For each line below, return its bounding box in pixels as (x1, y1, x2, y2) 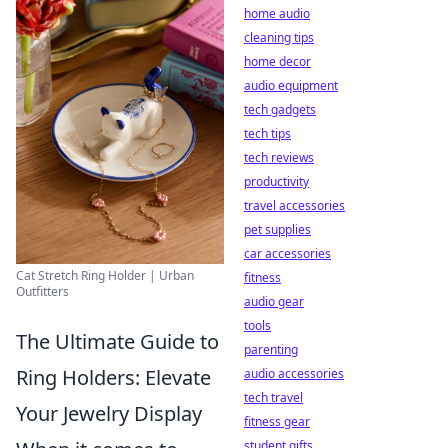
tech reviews (244, 149, 314, 166)
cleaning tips (244, 29, 314, 46)
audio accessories (244, 365, 344, 382)
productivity (244, 173, 309, 190)
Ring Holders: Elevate (16, 364, 211, 391)
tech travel (244, 389, 303, 406)
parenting (244, 341, 298, 358)
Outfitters (16, 283, 69, 300)
